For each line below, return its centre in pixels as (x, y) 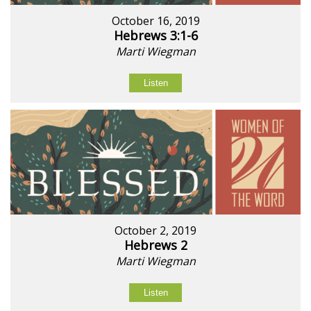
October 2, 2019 (155, 230)
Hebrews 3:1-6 (155, 35)
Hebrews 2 (155, 245)
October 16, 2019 (155, 20)
